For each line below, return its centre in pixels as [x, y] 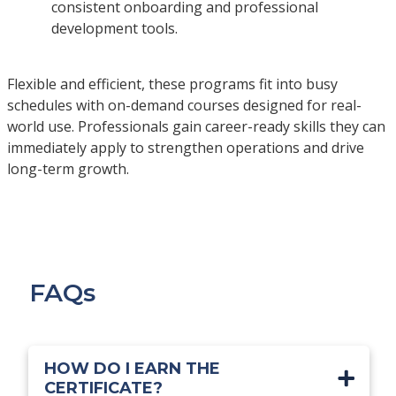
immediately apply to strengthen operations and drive [185, 147]
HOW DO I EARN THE [132, 368]
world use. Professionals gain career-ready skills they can [196, 126]
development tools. [114, 28]
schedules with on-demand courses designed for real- [184, 105]
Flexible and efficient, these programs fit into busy [172, 84]
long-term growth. [68, 168]
